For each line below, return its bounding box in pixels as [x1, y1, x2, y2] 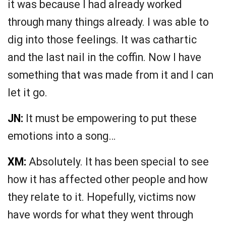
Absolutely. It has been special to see [26, 155, 209, 168]
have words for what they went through [8, 208, 193, 221]
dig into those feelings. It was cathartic [8, 33, 197, 46]
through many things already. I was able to [8, 16, 209, 29]
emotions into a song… [8, 130, 116, 143]
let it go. [8, 86, 47, 99]
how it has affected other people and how [8, 173, 208, 186]
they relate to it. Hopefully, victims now [8, 191, 196, 204]
